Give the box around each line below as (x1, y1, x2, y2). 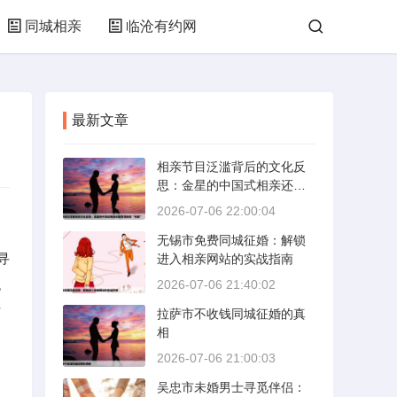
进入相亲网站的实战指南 (157, 252, 293, 266)
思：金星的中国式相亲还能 (157, 178, 306, 192)
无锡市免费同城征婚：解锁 (157, 233, 306, 247)
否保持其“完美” (157, 197, 240, 211)
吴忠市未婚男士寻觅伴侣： (157, 380, 306, 394)
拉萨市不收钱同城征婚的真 (157, 307, 306, 321)
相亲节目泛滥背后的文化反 (157, 160, 306, 174)
